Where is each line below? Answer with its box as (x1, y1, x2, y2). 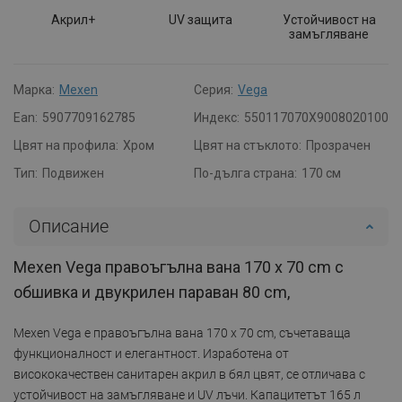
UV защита (169, 12, 233, 27)
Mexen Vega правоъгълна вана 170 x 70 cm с (13, 257, 344, 276)
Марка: (13, 82, 55, 97)
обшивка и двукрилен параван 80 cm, (13, 282, 290, 301)
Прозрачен (306, 137, 371, 153)
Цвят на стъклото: (194, 137, 301, 153)
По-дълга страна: (194, 165, 297, 180)
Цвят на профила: (13, 137, 118, 153)
